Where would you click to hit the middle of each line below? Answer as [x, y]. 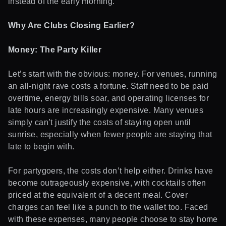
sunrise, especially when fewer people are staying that [110, 134]
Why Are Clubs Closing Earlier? [71, 25]
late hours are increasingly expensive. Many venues [106, 110]
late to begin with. [41, 146]
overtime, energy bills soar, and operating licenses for [108, 98]
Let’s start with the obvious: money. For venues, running [113, 74]
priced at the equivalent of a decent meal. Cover [98, 195]
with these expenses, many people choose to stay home [113, 219]
